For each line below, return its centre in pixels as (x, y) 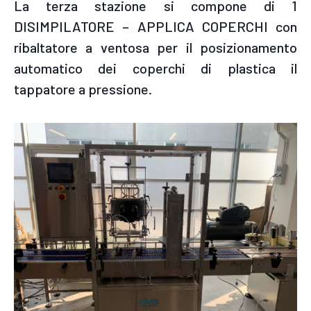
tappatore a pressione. (83, 89)
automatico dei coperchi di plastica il (155, 68)
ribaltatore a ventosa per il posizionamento (155, 47)
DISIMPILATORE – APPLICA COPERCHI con (155, 26)
